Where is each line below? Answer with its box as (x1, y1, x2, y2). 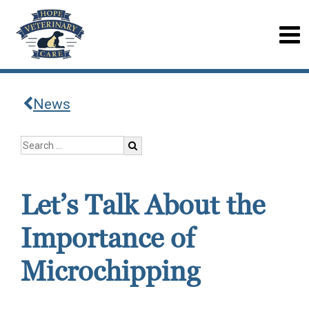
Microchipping (21, 254, 200, 290)
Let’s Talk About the (21, 188, 265, 223)
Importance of (21, 221, 195, 257)
